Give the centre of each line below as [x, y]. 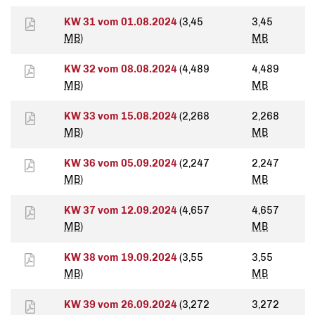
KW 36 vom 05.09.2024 [122, 163]
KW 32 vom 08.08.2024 [122, 69]
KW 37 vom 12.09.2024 [122, 211]
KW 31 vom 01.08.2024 [122, 22]
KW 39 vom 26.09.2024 [122, 305]
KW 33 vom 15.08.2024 [122, 116]
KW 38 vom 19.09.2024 [122, 258]
